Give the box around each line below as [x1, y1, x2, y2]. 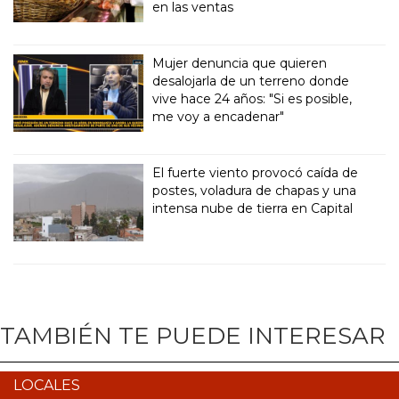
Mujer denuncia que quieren [152, 54, 328, 71]
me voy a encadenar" [152, 108, 285, 125]
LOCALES [13, 376, 80, 394]
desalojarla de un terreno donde [152, 72, 350, 89]
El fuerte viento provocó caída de [152, 164, 359, 181]
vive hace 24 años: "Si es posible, [152, 90, 353, 107]
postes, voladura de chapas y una [152, 182, 357, 199]
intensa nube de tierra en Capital [152, 199, 354, 216]
